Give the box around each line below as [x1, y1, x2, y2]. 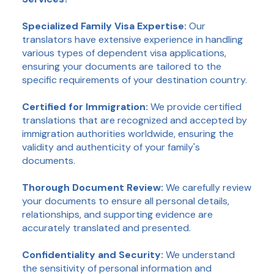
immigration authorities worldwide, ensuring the [21, 127, 234, 140]
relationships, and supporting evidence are [21, 207, 213, 221]
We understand [165, 248, 235, 261]
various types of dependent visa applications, [21, 46, 226, 59]
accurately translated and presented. [21, 221, 193, 234]
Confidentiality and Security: [21, 248, 166, 261]
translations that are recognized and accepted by [21, 113, 247, 127]
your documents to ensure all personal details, [21, 194, 229, 207]
